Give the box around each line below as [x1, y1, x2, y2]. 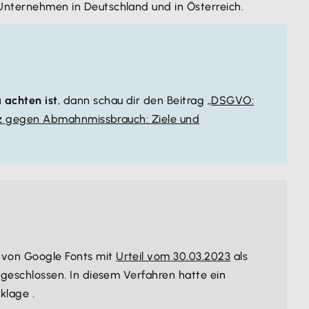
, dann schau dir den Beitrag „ [57, 94, 212, 107]
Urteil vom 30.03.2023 [116, 250, 231, 263]
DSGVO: [211, 94, 255, 107]
